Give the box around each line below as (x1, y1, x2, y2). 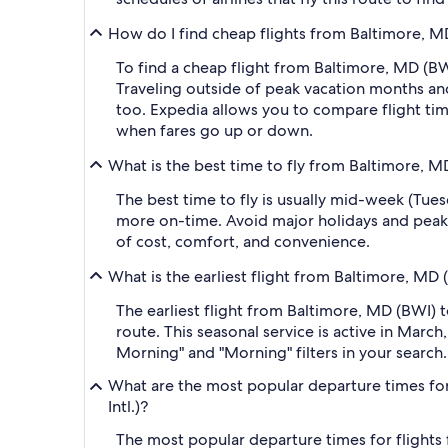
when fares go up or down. (116, 120, 313, 141)
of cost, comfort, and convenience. (116, 231, 370, 252)
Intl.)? (108, 396, 148, 417)
